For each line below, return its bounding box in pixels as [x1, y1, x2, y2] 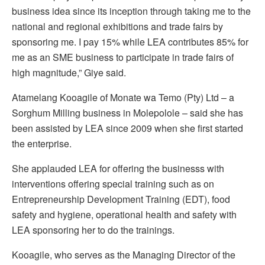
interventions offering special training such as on [12, 177, 214, 191]
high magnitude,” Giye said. [12, 66, 126, 80]
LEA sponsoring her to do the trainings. [12, 223, 174, 237]
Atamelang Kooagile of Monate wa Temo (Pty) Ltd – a [12, 91, 234, 105]
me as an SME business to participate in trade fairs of [12, 50, 234, 64]
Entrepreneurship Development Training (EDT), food [12, 192, 230, 206]
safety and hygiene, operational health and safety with [12, 208, 237, 222]
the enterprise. [12, 137, 72, 151]
